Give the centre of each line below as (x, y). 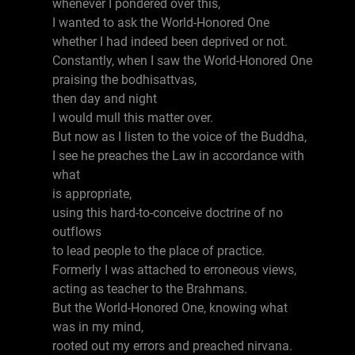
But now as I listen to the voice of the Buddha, (179, 137)
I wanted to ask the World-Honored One (161, 23)
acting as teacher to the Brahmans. (150, 289)
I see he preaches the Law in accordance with (178, 156)
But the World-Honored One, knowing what (170, 308)
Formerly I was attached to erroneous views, (174, 270)
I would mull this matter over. (133, 118)
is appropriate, (92, 194)
